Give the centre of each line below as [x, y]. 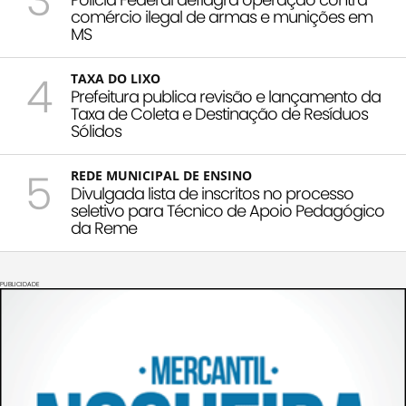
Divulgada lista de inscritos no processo [212, 194]
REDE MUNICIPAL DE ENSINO [161, 176]
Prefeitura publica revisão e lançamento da [226, 97]
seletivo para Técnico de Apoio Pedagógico [227, 211]
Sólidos [96, 131]
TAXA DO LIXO [116, 79]
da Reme [104, 228]
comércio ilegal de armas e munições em [222, 17]
